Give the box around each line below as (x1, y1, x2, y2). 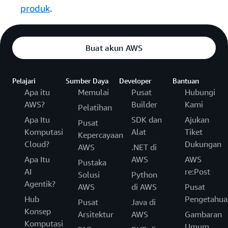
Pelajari (12, 76, 36, 85)
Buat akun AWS (85, 43, 142, 53)
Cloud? (24, 139, 49, 150)
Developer (119, 76, 151, 85)
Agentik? (24, 179, 55, 189)
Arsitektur (78, 209, 113, 220)
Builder (131, 99, 157, 110)
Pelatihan (78, 102, 112, 113)
